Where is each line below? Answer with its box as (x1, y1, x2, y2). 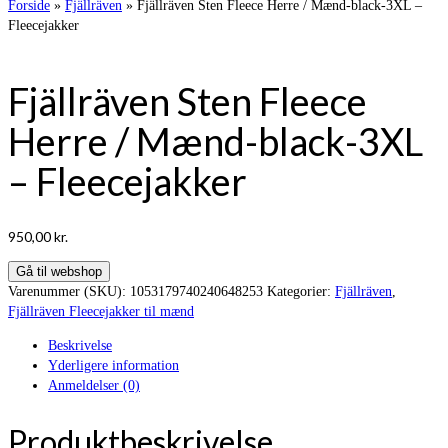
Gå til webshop (16, 263, 102, 279)
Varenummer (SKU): (8, 283, 130, 299)
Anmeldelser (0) (48, 377, 140, 393)
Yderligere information (48, 357, 179, 373)
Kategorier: (267, 283, 335, 299)
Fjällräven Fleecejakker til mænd (8, 303, 194, 319)
